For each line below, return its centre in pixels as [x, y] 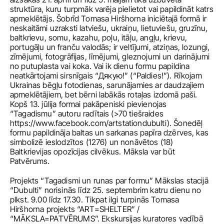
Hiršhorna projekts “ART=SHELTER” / [75, 209]
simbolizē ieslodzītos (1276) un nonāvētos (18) [92, 142]
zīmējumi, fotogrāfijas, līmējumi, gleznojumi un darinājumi [110, 56]
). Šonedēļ [185, 123]
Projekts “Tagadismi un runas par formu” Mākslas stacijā [109, 180]
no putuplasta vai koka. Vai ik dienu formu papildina [100, 66]
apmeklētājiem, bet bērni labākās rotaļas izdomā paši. [104, 94]
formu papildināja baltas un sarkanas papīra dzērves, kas [109, 132]
